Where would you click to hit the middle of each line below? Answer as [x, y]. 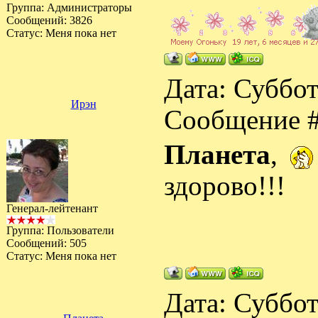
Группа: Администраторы [69, 7]
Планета [217, 155]
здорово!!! [225, 186]
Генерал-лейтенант [52, 208]
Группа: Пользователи [60, 230]
